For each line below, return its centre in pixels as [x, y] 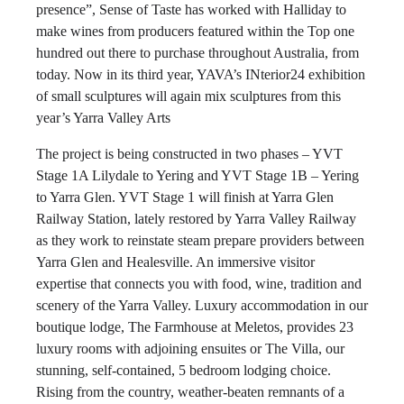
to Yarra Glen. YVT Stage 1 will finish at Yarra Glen [185, 197]
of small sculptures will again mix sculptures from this [188, 96]
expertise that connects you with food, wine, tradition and [199, 284]
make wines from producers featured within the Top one [195, 31]
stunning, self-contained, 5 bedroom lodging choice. [184, 370]
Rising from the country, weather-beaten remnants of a [190, 392]
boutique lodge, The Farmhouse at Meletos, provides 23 [195, 327]
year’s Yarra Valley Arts [103, 118]
